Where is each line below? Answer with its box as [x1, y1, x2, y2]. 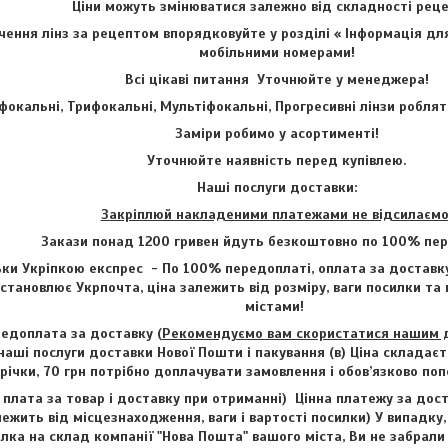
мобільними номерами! [198, 43, 355, 61]
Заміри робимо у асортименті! [174, 124, 379, 142]
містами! [245, 297, 308, 315]
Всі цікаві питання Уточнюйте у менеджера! [124, 70, 429, 88]
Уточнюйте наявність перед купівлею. [147, 151, 406, 169]
